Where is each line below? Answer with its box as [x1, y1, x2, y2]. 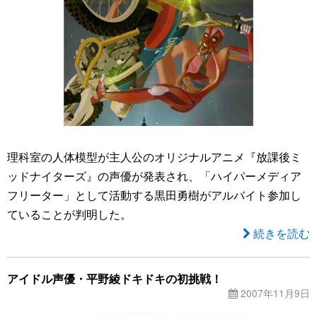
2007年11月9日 [238, 286, 310, 301]
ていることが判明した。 [7, 206, 132, 223]
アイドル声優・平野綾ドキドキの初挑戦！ [7, 270, 222, 287]
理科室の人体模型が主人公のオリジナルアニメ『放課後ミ [7, 149, 301, 166]
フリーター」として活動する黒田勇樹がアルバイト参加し [7, 187, 301, 204]
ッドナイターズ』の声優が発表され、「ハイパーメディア [7, 168, 301, 185]
